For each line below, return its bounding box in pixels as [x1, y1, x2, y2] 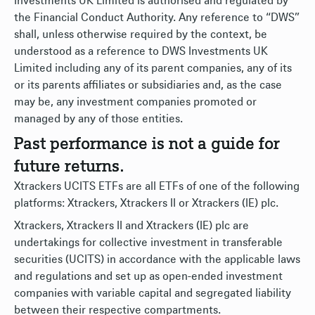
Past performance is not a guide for [14, 136, 280, 153]
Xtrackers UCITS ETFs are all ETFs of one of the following [14, 181, 300, 192]
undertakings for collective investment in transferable [14, 237, 283, 248]
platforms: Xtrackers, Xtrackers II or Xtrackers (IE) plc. [14, 198, 278, 209]
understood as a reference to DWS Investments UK [14, 46, 268, 57]
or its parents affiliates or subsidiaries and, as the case [14, 79, 282, 91]
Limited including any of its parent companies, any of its [14, 63, 292, 74]
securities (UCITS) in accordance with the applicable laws [14, 254, 300, 265]
